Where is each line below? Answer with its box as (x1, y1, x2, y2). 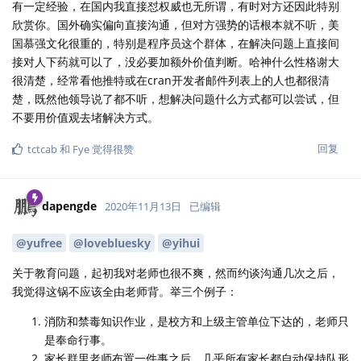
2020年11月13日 (105, 198, 181, 214)
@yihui (162, 234, 200, 251)
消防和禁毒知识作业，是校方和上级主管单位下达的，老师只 (44, 313, 349, 329)
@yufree (16, 234, 62, 251)
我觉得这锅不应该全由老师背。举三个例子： (12, 283, 238, 299)
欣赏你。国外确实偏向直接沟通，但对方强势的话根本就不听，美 (12, 17, 339, 33)
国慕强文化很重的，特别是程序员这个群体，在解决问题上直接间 (12, 35, 339, 52)
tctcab (27, 142, 57, 157)
